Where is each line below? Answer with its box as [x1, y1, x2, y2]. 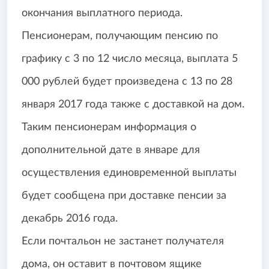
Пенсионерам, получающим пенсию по [22, 31, 218, 42]
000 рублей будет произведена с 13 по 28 [22, 76, 232, 88]
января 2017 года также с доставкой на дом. [22, 99, 244, 110]
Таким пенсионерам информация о [22, 122, 196, 133]
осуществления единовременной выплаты [22, 168, 237, 179]
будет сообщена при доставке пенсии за [22, 190, 226, 202]
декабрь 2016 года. [22, 213, 118, 225]
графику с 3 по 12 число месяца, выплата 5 [22, 53, 238, 65]
